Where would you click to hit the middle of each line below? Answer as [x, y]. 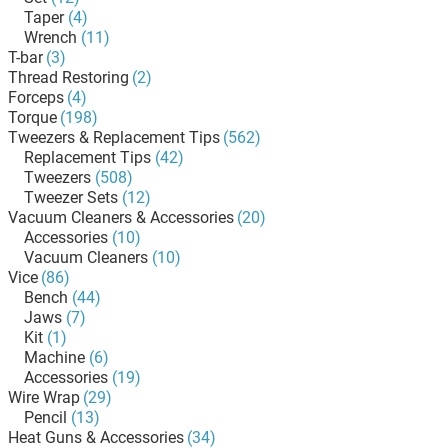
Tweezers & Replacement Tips [114, 137]
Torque [32, 117]
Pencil [45, 417]
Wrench [50, 37]
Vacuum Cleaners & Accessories [121, 217]
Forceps [36, 97]
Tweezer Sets [71, 197]
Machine [54, 357]
